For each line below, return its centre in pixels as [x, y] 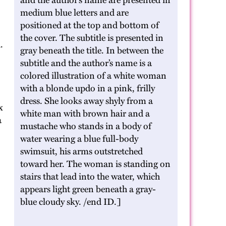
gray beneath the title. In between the [92, 50]
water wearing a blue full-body [79, 139]
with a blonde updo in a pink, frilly [88, 88]
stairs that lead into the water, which [90, 177]
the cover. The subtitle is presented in [92, 38]
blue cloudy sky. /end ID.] [71, 202]
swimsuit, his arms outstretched [81, 151]
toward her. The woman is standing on [95, 164]
